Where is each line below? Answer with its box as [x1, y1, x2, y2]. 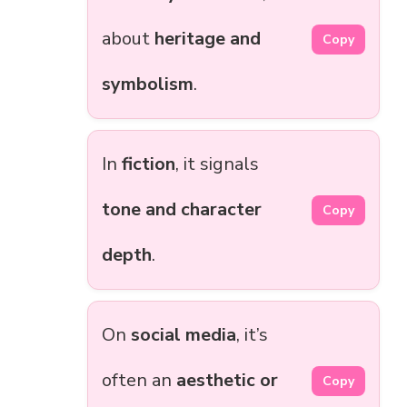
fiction [122, 152, 175, 177]
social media [131, 323, 236, 348]
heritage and [154, 26, 261, 52]
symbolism [102, 72, 194, 97]
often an [102, 368, 176, 393]
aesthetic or [176, 368, 278, 393]
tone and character [102, 197, 262, 223]
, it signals [175, 152, 259, 177]
